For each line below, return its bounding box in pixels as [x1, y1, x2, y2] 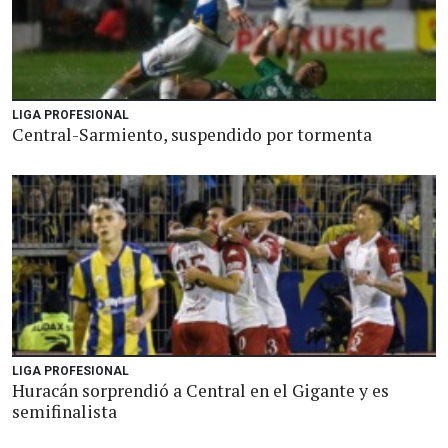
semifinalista [12, 400, 117, 423]
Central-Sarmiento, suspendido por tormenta [12, 123, 372, 146]
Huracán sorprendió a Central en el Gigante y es [12, 379, 389, 402]
